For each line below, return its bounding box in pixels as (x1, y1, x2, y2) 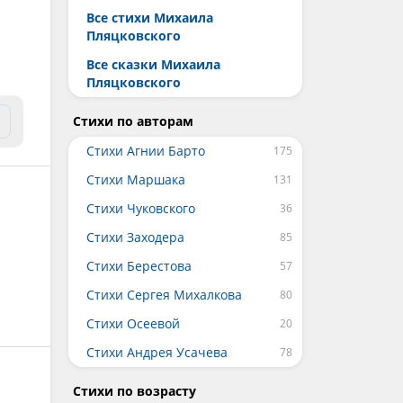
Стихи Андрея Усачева (86, 344, 228, 361)
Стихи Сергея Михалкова (86, 286, 242, 303)
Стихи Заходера (86, 228, 184, 246)
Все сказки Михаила (86, 56, 220, 73)
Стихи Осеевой (86, 315, 180, 332)
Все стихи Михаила (86, 9, 213, 26)
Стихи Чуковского (86, 200, 195, 217)
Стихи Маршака (86, 171, 185, 188)
